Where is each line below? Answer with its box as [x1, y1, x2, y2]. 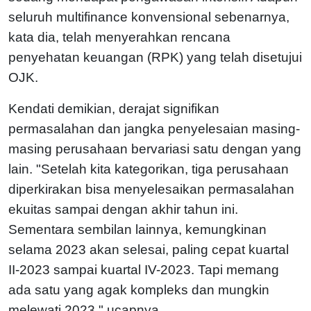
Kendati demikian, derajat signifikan [8, 101, 219, 116]
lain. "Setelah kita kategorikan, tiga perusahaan [8, 161, 289, 176]
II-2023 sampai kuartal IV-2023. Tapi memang [8, 262, 279, 277]
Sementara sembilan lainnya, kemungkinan [8, 221, 267, 237]
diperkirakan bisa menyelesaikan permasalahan [8, 181, 294, 196]
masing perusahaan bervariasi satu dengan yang [8, 141, 301, 156]
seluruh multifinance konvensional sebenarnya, [8, 9, 289, 24]
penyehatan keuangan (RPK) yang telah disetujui [8, 49, 302, 65]
